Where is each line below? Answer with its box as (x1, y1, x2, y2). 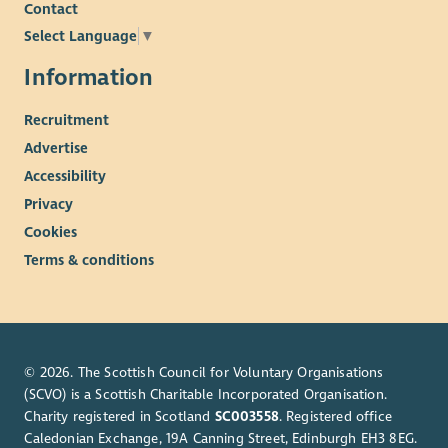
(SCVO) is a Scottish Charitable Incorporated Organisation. (24, 385, 387, 403)
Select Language (24, 27, 138, 46)
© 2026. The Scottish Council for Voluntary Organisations (24, 363, 384, 381)
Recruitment (24, 110, 110, 129)
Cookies (24, 222, 78, 241)
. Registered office (278, 407, 392, 425)
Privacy (24, 194, 74, 213)
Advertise (24, 138, 89, 157)
